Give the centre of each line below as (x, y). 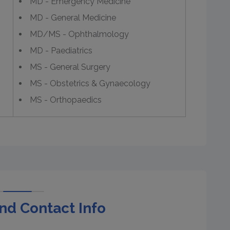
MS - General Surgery (70, 67)
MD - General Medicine (73, 18)
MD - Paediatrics (61, 51)
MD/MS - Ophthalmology (79, 34)
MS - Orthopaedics (66, 100)
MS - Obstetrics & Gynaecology (90, 83)
